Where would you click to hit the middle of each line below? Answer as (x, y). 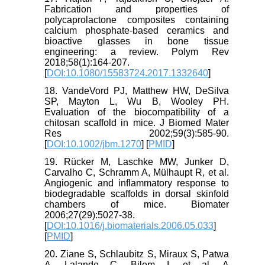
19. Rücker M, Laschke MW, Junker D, (137, 162)
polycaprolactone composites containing (137, 20)
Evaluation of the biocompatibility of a (137, 112)
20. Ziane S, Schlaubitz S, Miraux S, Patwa (137, 254)
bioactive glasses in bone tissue (137, 41)
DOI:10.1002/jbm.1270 (94, 144)
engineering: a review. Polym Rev (137, 52)
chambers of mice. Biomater (137, 205)
